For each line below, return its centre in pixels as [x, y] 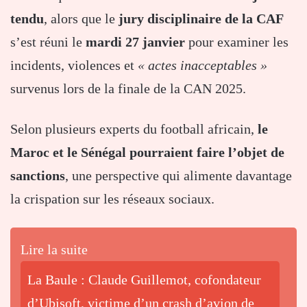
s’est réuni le [48, 41]
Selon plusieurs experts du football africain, [134, 128]
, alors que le [81, 18]
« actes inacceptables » [202, 65]
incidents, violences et [74, 65]
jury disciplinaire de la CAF [201, 18]
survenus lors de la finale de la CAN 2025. [128, 88]
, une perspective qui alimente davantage [179, 175]
